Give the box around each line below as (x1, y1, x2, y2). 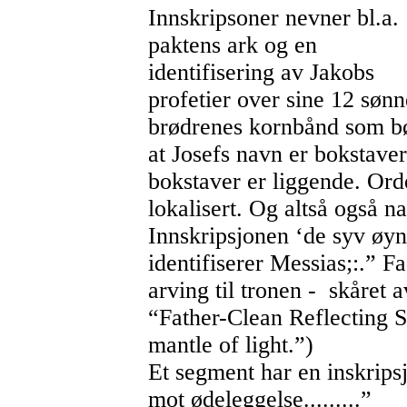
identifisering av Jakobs (147, 58, 374, 85)
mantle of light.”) (147, 331, 313, 358)
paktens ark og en (147, 31, 317, 58)
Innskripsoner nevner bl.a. (147, 4, 399, 31)
